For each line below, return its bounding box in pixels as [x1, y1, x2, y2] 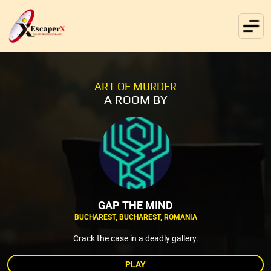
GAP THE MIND [98, 198, 173, 212]
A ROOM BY [103, 92, 168, 106]
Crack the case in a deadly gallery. [73, 233, 198, 243]
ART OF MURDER [94, 79, 177, 93]
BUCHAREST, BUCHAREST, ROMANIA [74, 212, 197, 221]
